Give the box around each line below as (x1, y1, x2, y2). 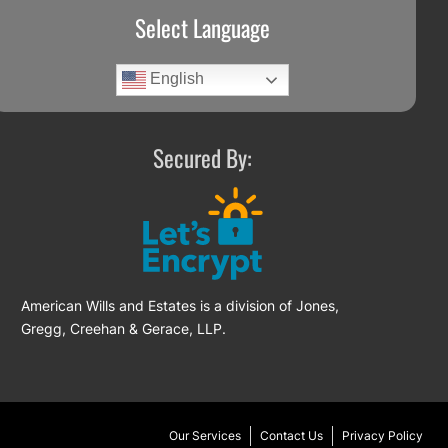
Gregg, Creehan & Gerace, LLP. (21, 319, 227, 337)
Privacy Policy (342, 427, 423, 443)
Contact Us (260, 427, 323, 443)
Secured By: (153, 139, 253, 175)
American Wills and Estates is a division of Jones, (21, 296, 340, 314)
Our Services (169, 427, 241, 443)
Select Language (135, 9, 271, 45)
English (146, 70, 205, 88)
